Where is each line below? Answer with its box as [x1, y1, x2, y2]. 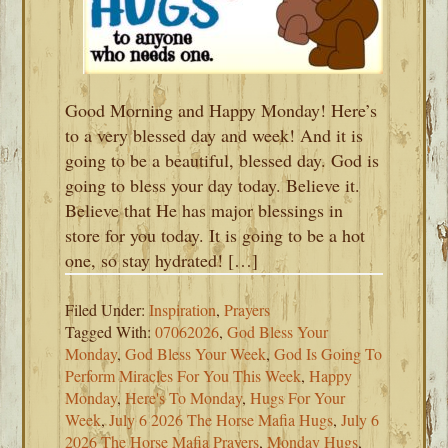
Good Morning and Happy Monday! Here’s [65, 98, 378, 122]
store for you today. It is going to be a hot [65, 223, 366, 247]
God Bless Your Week [125, 343, 267, 364]
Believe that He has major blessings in [65, 198, 344, 222]
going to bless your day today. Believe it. [65, 173, 361, 197]
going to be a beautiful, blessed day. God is [65, 148, 380, 172]
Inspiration [149, 299, 217, 320]
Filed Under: [65, 299, 150, 320]
